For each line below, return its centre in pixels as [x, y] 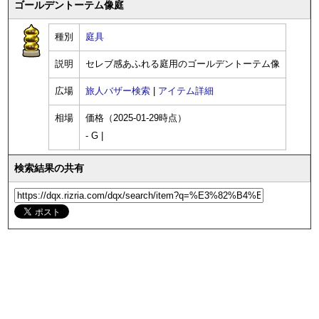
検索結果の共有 [49, 168]
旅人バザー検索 [118, 91]
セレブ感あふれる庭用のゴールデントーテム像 [183, 64]
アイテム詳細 [186, 91]
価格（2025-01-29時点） [136, 119]
